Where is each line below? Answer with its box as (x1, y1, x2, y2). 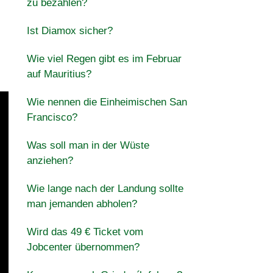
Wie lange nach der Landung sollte (26, 183, 183, 194)
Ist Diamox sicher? (26, 25, 113, 37)
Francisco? (26, 112, 77, 123)
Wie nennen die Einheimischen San (26, 96, 187, 108)
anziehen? (26, 155, 73, 166)
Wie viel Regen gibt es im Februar (26, 53, 182, 65)
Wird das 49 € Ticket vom (26, 226, 143, 238)
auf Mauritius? (26, 68, 91, 80)
